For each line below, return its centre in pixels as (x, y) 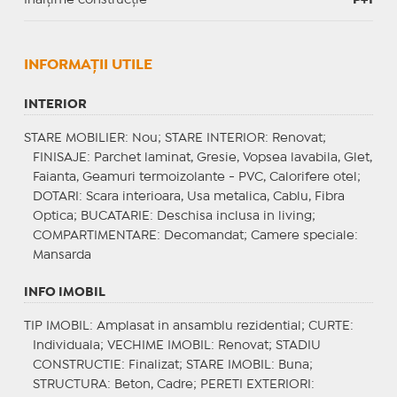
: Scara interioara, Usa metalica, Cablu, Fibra (211, 196)
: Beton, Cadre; (153, 384)
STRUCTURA (70, 384)
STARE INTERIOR (214, 138)
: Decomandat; (203, 235)
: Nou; (144, 138)
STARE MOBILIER (74, 138)
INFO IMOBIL (64, 292)
